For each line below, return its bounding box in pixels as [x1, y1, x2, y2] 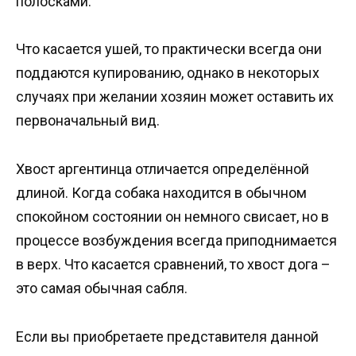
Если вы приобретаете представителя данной [16, 327, 319, 345]
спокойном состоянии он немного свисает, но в [16, 208, 329, 226]
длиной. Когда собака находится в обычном [16, 184, 307, 202]
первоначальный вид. [16, 112, 160, 130]
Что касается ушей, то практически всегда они [16, 41, 322, 58]
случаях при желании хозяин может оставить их [16, 88, 334, 106]
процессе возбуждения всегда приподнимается [16, 232, 337, 250]
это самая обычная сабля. [16, 280, 188, 297]
